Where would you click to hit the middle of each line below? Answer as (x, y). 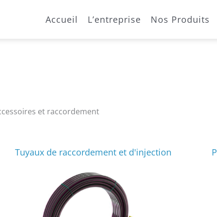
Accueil (62, 19)
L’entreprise (114, 19)
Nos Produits (180, 19)
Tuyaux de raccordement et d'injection (93, 152)
